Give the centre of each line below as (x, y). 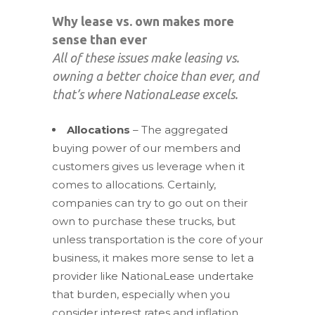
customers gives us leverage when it (148, 166)
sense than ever (99, 39)
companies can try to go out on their (150, 202)
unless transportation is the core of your (157, 239)
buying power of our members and (146, 148)
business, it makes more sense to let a (153, 257)
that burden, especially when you (141, 294)
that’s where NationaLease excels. (145, 94)
